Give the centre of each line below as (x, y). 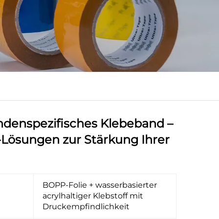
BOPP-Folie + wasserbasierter (100, 185)
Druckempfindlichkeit (86, 207)
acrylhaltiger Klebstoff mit (93, 196)
